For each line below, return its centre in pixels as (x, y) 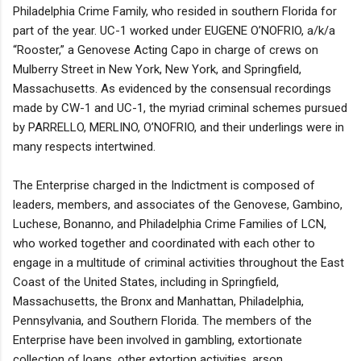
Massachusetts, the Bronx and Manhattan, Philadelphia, (158, 301)
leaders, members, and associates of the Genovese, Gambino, (178, 204)
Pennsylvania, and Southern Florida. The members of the (162, 320)
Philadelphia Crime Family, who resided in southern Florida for (175, 11)
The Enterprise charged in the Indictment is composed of (164, 185)
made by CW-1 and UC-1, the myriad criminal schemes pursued (180, 108)
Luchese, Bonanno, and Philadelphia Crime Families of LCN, (170, 224)
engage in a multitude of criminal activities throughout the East (178, 262)
